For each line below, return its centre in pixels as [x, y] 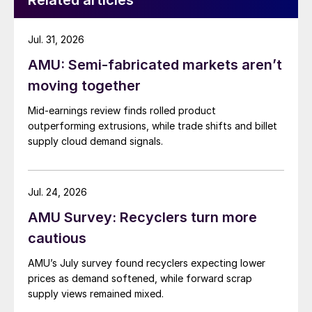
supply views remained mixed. [96, 294]
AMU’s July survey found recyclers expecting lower [147, 263]
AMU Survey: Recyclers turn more [142, 218]
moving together [84, 86]
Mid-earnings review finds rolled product [122, 111]
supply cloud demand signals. [95, 141]
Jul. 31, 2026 [56, 40]
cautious [57, 239]
